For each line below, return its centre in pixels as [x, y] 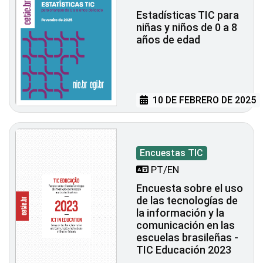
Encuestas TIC [172, 153]
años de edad [168, 39]
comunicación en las [186, 225]
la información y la [180, 213]
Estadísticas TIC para [188, 15]
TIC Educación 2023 [184, 249]
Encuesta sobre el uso [190, 188]
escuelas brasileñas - [187, 237]
